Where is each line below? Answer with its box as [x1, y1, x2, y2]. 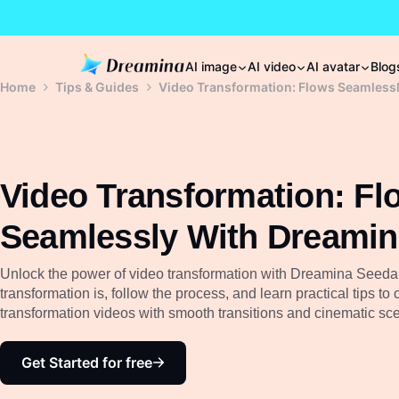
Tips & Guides [55, 79, 139, 94]
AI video [248, 59, 296, 74]
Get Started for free [21, 353, 152, 371]
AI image [185, 59, 237, 74]
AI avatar [306, 59, 360, 74]
